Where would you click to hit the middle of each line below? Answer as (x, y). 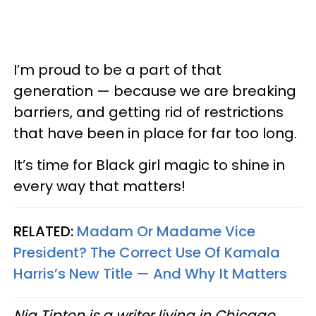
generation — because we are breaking (155, 91)
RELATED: (43, 231)
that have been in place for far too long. (155, 133)
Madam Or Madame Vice (166, 231)
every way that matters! (99, 186)
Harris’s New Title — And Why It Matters (150, 273)
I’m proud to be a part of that (117, 69)
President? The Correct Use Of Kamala (147, 252)
